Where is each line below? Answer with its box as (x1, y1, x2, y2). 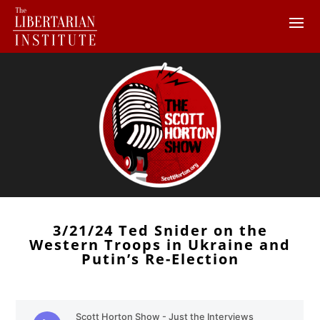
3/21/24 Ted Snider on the (52, 220, 268, 240)
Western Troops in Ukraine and (29, 234, 291, 254)
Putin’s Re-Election (81, 249, 239, 269)
